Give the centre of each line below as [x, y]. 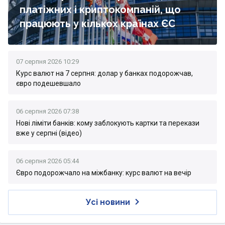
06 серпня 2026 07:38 [47, 111]
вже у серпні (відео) [49, 133]
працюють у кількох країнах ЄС [97, 24]
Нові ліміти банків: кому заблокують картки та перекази [108, 123]
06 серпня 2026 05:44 [47, 161]
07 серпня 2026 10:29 [47, 62]
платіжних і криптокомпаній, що [100, 10]
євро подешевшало [48, 83]
